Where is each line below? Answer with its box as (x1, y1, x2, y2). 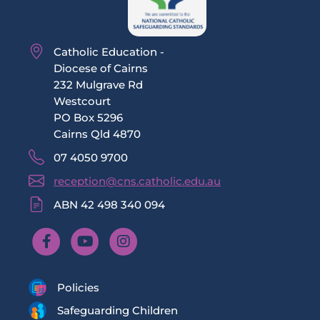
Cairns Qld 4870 (54, 127, 141, 141)
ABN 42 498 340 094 (54, 198, 165, 212)
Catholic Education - (54, 45, 164, 59)
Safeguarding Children (57, 304, 178, 317)
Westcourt (54, 94, 111, 109)
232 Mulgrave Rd (54, 78, 143, 92)
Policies (57, 281, 99, 294)
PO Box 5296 (54, 111, 123, 125)
